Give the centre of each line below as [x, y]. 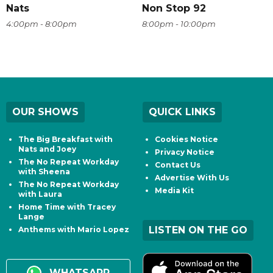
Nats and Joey [47, 149]
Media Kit [174, 190]
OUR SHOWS [45, 112]
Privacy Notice [185, 152]
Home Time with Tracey [67, 207]
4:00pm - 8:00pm [41, 23]
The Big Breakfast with [66, 139]
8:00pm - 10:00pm [179, 23]
